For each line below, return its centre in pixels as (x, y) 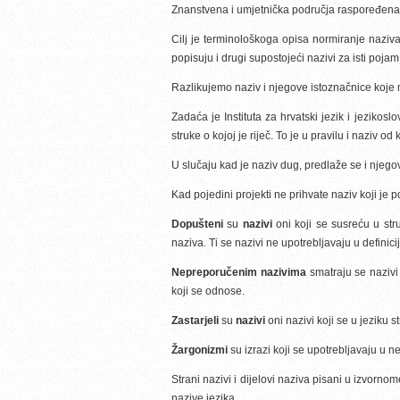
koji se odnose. (208, 291)
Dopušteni (197, 224)
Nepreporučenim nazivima (239, 272)
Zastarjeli (195, 321)
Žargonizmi (200, 350)
